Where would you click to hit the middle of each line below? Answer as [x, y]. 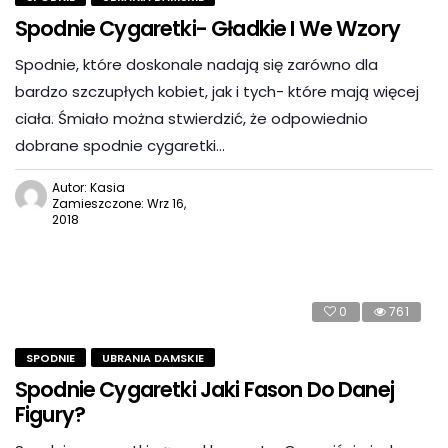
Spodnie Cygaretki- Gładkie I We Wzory [207, 28]
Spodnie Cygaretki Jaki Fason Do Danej [204, 389]
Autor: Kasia [88, 187]
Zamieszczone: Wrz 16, [119, 203]
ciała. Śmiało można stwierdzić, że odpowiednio [191, 118]
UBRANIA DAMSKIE [153, 358]
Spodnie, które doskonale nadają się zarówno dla [196, 64]
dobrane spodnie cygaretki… [120, 145]
